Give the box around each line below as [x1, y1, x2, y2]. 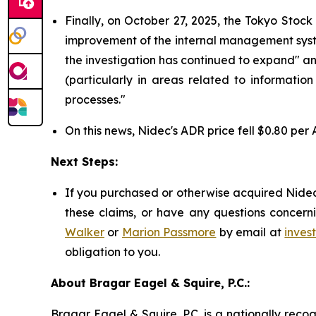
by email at [216, 224, 285, 239]
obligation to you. [65, 244, 160, 259]
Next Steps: [51, 154, 118, 169]
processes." [65, 92, 126, 107]
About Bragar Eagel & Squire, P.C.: [51, 275, 250, 290]
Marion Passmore [121, 224, 217, 239]
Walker [65, 224, 104, 239]
